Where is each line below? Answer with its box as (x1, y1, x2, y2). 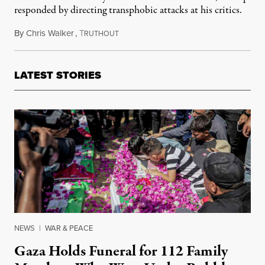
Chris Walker (26, 27, 74, 40)
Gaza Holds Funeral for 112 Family (14, 241, 228, 263)
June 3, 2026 (118, 27, 163, 40)
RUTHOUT (84, 28, 119, 40)
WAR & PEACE (45, 222, 93, 234)
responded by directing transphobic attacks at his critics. (14, 3, 242, 18)
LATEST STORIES (14, 67, 101, 83)
